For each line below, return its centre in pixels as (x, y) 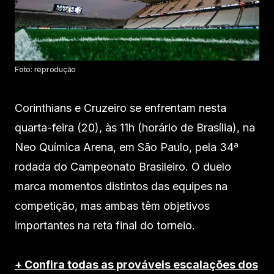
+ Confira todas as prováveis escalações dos (136, 264)
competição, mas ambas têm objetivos (112, 206)
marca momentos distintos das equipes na (121, 186)
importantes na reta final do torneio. (105, 225)
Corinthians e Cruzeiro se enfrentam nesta (120, 108)
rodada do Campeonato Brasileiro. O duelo (123, 166)
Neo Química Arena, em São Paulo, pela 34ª (127, 147)
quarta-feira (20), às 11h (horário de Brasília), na (135, 127)
